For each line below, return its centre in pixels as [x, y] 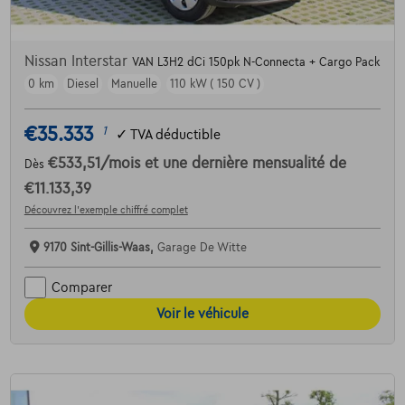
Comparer [81, 287]
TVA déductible [175, 134]
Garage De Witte [202, 248]
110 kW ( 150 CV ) [215, 85]
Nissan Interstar [78, 62]
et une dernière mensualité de [245, 164]
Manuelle [134, 85]
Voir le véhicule [202, 314]
